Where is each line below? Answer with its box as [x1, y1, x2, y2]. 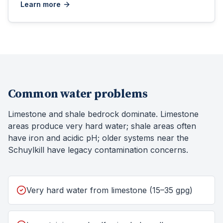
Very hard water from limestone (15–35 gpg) [26, 185, 193, 195]
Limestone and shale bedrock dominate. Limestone [8, 109, 199, 119]
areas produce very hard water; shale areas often [8, 121, 196, 131]
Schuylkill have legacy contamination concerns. [8, 145, 188, 155]
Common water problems [8, 87, 148, 102]
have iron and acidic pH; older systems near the [8, 133, 189, 143]
